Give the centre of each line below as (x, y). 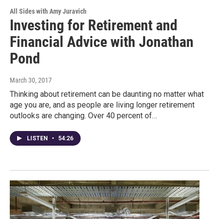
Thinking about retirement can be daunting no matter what (107, 94)
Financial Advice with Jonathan (102, 42)
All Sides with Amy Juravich (48, 11)
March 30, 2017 (31, 80)
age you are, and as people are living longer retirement (102, 105)
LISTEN (38, 138)
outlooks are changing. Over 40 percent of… (83, 115)
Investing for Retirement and (94, 25)
